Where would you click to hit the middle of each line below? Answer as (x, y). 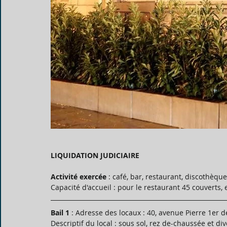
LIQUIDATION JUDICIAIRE (95, 155)
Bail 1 (60, 213)
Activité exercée (79, 177)
